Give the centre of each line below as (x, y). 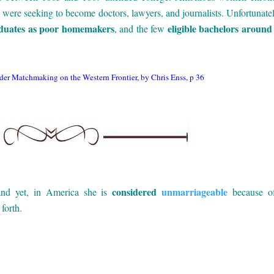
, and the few (141, 28)
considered (137, 191)
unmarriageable (195, 191)
